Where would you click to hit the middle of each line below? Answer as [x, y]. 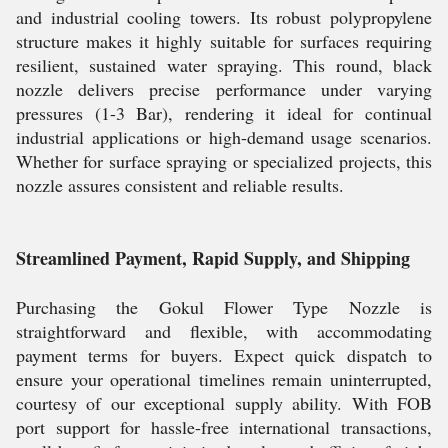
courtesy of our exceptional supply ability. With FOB [224, 403]
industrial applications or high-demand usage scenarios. [224, 137]
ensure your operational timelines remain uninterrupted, [224, 379]
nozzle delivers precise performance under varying [224, 89]
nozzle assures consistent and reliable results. [180, 185]
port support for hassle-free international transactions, [224, 427]
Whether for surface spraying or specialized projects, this [224, 161]
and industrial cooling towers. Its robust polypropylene [224, 17]
